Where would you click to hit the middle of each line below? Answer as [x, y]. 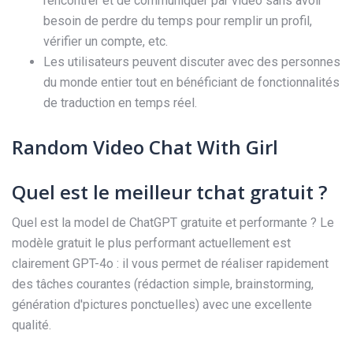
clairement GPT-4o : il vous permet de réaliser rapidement [170, 263]
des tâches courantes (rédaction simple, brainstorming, [163, 284]
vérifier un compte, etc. [106, 42]
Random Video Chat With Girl [145, 147]
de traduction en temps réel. [120, 103]
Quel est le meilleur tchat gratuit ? [169, 191]
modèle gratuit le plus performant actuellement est [151, 243]
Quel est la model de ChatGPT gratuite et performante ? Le [173, 222]
